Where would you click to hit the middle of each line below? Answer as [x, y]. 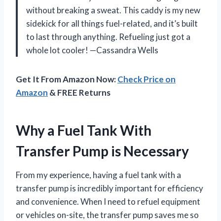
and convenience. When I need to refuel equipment [108, 202]
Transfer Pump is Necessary [102, 151]
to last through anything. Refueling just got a [108, 37]
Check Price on [147, 79]
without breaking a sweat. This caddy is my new [113, 10]
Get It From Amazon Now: [67, 79]
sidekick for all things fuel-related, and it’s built [112, 24]
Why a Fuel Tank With [84, 130]
